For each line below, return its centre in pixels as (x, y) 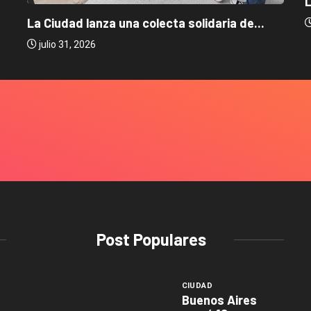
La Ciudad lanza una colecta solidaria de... (146, 23)
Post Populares (151, 239)
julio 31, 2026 (66, 45)
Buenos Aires (219, 300)
